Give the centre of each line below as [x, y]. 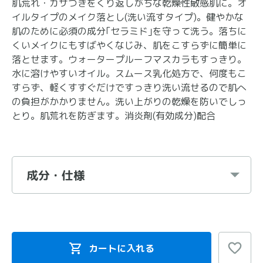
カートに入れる [122, 248]
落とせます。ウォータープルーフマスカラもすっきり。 [129, 59]
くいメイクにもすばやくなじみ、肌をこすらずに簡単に [129, 45]
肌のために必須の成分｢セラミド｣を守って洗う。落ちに [129, 31]
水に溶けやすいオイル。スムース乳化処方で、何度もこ [129, 73]
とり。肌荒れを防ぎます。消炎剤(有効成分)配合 [114, 116]
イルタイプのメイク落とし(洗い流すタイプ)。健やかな [128, 17]
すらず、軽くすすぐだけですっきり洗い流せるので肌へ [129, 87]
